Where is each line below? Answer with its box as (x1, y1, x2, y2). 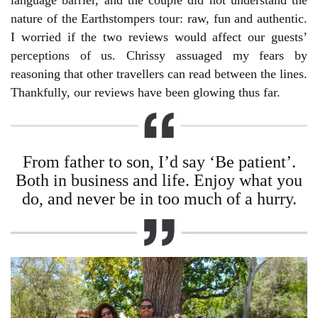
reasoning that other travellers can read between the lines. (11, 67, 307, 82)
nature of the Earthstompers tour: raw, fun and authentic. (11, 11, 307, 26)
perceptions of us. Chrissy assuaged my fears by (11, 48, 307, 63)
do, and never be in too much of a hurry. (21, 190, 297, 209)
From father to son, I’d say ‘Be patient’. (22, 153, 296, 172)
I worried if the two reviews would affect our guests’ (11, 30, 307, 45)
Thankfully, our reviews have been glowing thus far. (11, 85, 280, 100)
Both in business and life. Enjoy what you (16, 171, 302, 190)
